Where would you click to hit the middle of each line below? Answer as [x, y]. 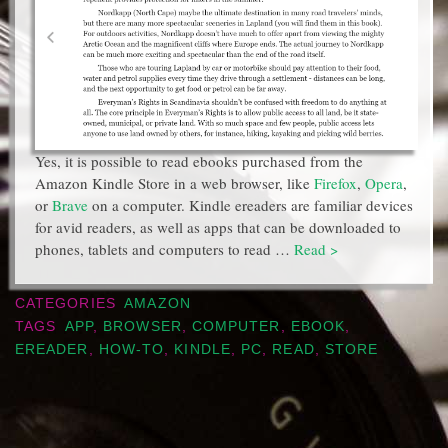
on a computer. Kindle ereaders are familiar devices [250, 205]
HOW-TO [131, 349]
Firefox [335, 183]
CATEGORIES [68, 303]
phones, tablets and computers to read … [164, 249]
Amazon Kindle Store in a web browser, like [174, 183]
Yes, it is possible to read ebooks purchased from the [199, 161]
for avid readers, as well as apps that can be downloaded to [218, 227]
